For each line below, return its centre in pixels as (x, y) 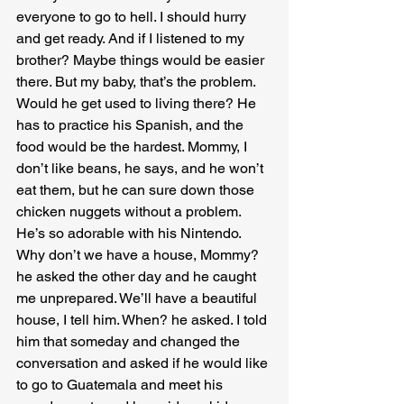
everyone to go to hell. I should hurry (133, 17)
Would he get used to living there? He (138, 104)
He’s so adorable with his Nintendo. (130, 234)
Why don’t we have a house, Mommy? (139, 255)
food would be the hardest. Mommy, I (133, 147)
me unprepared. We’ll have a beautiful (138, 298)
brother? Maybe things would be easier (142, 60)
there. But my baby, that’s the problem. (138, 82)
